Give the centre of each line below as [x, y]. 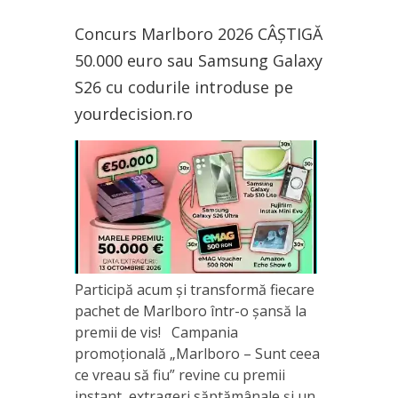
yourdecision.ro [134, 114]
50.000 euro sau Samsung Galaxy [199, 60]
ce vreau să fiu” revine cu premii [180, 375]
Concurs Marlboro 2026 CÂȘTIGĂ [199, 34]
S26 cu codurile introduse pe [184, 87]
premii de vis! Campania [156, 332]
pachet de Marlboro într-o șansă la [191, 311]
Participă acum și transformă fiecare [195, 290]
